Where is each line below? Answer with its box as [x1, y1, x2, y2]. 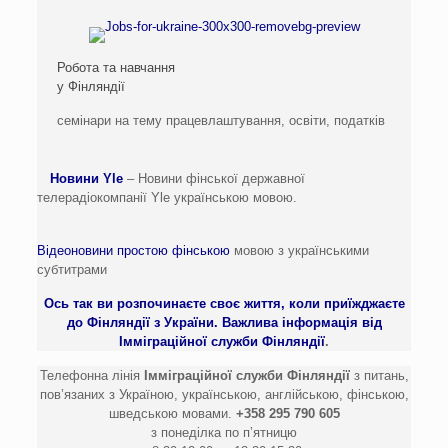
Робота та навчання [57, 60, 176, 75]
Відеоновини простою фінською [37, 243, 231, 258]
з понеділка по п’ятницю [151, 425, 297, 440]
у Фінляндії [57, 79, 126, 94]
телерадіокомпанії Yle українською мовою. [37, 190, 298, 205]
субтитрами [37, 262, 108, 277]
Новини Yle [50, 171, 124, 186]
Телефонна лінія [39, 368, 144, 383]
